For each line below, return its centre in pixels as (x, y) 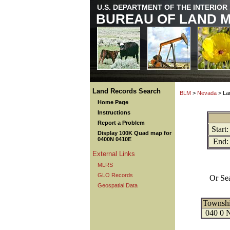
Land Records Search (127, 91)
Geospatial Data (118, 185)
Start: (220, 129)
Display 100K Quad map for (135, 133)
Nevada (207, 93)
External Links (114, 154)
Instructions (114, 112)
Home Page (113, 102)
